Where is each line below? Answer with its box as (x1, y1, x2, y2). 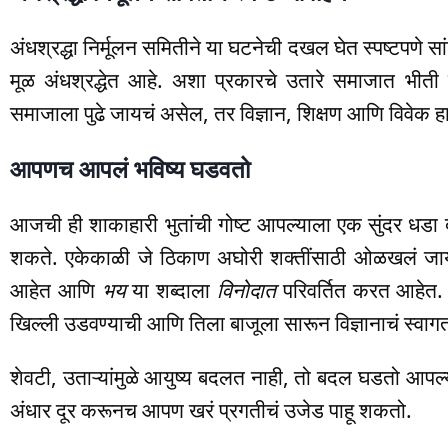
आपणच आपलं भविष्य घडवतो (10, 152, 250, 186)
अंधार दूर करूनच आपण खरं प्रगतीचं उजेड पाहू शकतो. (10, 396, 412, 425)
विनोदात (217, 276, 277, 305)
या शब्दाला (125, 276, 218, 305)
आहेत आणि (10, 276, 102, 305)
